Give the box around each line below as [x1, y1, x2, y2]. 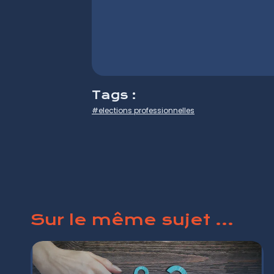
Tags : [92, 87, 136, 102]
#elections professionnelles [92, 105, 194, 116]
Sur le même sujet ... [31, 210, 234, 229]
